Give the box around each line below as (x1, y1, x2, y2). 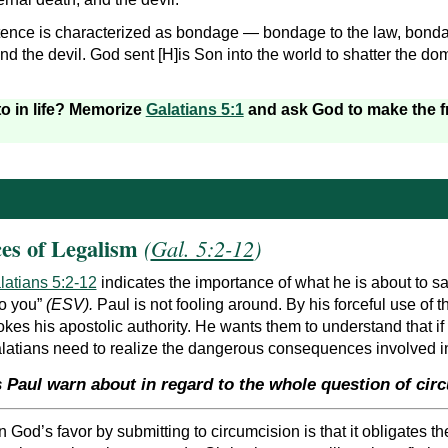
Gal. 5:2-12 (150, 233, 254, 264)
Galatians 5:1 (145, 101, 244, 119)
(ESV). (45, 296, 97, 314)
